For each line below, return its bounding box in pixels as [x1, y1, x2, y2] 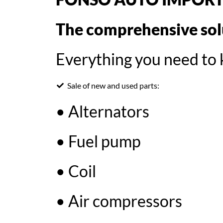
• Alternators [56, 102, 149, 121]
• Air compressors [56, 191, 182, 211]
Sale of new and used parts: [67, 81, 159, 90]
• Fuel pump [56, 131, 141, 151]
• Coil [56, 161, 96, 181]
